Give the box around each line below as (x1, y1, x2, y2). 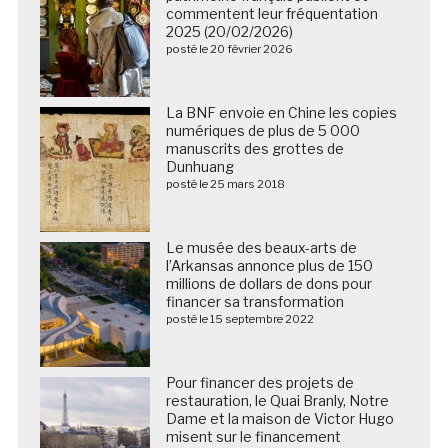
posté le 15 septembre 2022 (165, 312, 314, 327)
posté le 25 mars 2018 (165, 177, 285, 192)
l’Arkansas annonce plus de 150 (165, 257, 373, 275)
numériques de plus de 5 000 (165, 122, 360, 140)
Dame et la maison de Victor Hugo (165, 410, 394, 428)
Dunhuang (165, 158, 234, 176)
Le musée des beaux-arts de (165, 239, 357, 257)
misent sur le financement (165, 428, 341, 446)
